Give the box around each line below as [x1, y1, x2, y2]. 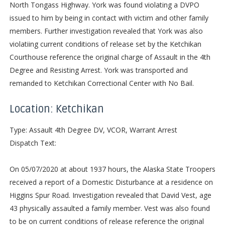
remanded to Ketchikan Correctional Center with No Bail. [9, 78, 194, 88]
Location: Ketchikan [9, 102, 104, 116]
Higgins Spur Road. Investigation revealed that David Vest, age [9, 190, 211, 200]
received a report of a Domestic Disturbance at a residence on [9, 177, 213, 187]
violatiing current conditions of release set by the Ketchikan [9, 39, 201, 49]
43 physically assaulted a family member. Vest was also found [9, 203, 210, 213]
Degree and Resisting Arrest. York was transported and [9, 65, 188, 75]
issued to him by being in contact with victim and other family [9, 13, 208, 23]
